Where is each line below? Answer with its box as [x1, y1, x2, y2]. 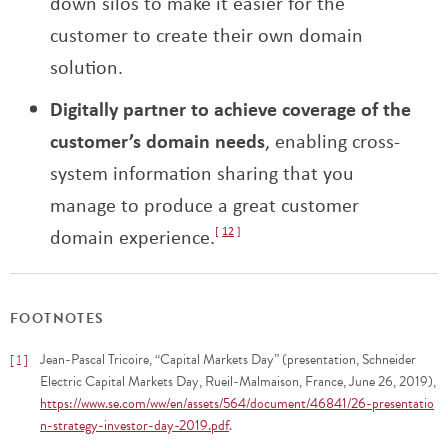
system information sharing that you [50, 159, 354, 187]
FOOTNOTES [10, 308, 105, 330]
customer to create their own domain [50, 21, 363, 49]
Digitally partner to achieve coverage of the [50, 95, 411, 123]
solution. [50, 53, 123, 81]
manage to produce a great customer [50, 191, 359, 219]
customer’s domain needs [50, 127, 265, 155]
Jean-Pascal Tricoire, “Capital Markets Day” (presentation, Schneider [40, 349, 416, 371]
